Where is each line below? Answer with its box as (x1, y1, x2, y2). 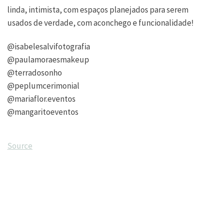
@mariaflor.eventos (7, 93, 76, 105)
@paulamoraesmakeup (7, 54, 89, 65)
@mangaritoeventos (7, 107, 78, 118)
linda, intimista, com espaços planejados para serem (7, 4, 188, 15)
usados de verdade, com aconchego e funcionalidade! (7, 17, 194, 29)
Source (7, 140, 32, 152)
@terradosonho (7, 67, 62, 78)
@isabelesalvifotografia (7, 41, 90, 52)
